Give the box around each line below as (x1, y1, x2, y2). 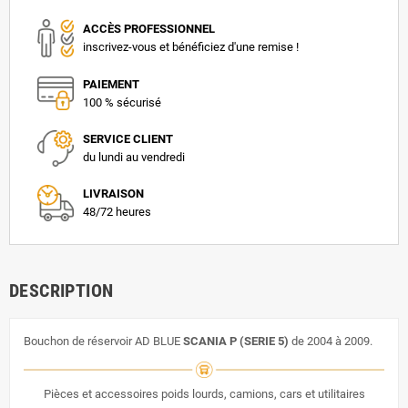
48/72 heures (83, 204, 151, 219)
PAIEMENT (83, 76, 139, 91)
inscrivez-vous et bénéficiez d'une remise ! (83, 39, 299, 54)
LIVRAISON (83, 186, 144, 200)
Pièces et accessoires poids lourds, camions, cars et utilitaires (43, 387, 365, 402)
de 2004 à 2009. (289, 334, 372, 349)
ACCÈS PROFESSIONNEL (83, 21, 215, 36)
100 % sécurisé (83, 95, 161, 109)
